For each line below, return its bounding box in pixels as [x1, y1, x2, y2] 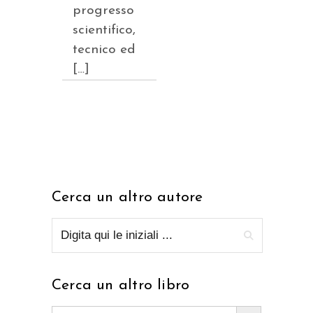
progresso [73, 4, 134, 18]
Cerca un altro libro [52, 278, 190, 293]
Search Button [235, 300, 262, 311]
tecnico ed [73, 43, 136, 57]
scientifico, [73, 24, 136, 38]
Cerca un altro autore [52, 190, 203, 205]
